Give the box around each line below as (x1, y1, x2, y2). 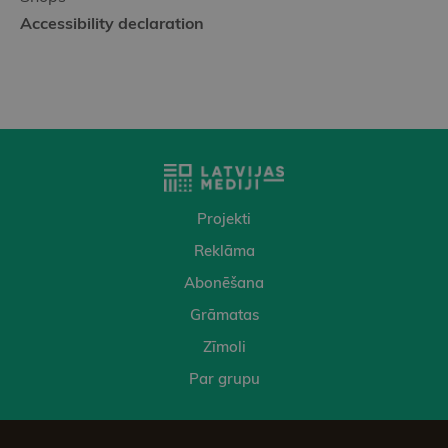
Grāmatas (189, 305, 259, 324)
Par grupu (188, 369, 260, 388)
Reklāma (193, 241, 255, 260)
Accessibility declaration (20, 13, 204, 33)
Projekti (197, 209, 251, 228)
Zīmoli (202, 337, 246, 356)
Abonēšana (184, 273, 264, 292)
